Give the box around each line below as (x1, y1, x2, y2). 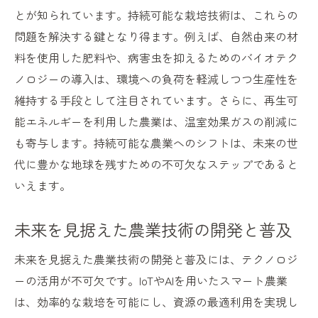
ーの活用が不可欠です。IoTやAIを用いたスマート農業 (14, 272, 287, 290)
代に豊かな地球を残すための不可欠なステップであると (14, 155, 298, 173)
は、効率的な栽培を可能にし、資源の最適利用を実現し (14, 293, 298, 311)
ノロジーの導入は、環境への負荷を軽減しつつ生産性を (14, 70, 298, 88)
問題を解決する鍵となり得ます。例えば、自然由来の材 (14, 28, 298, 45)
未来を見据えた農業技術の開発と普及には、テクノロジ (14, 251, 298, 268)
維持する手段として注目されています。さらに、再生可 (14, 92, 298, 109)
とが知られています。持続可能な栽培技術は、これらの (14, 6, 298, 24)
